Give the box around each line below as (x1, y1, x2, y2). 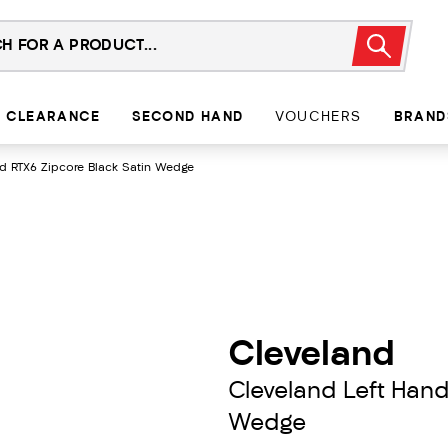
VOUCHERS (275, 110, 362, 125)
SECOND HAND (132, 110, 244, 125)
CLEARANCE (6, 110, 101, 125)
